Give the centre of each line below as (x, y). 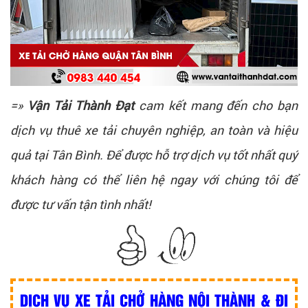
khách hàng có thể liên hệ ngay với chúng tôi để (154, 179)
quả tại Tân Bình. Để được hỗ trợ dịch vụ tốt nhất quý (154, 154)
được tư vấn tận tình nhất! (81, 204)
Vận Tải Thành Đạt (81, 105)
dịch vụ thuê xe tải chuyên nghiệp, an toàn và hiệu (154, 130)
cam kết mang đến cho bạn (216, 105)
